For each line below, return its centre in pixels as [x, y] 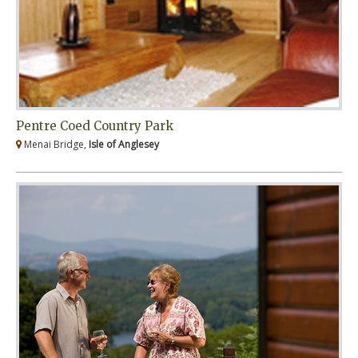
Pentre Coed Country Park [95, 126]
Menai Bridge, [55, 145]
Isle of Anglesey [124, 145]
